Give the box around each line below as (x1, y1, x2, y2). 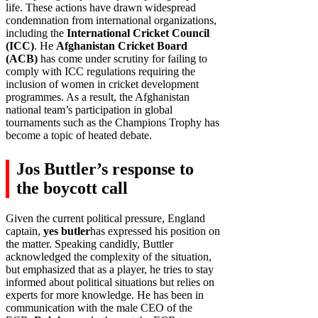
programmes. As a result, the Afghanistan (6, 90, 190, 103)
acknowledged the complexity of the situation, (6, 250, 212, 263)
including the (6, 26, 67, 39)
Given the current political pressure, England (6, 212, 205, 224)
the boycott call (16, 178, 128, 197)
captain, (6, 224, 43, 237)
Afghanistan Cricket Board (56, 39, 187, 52)
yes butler (43, 224, 90, 237)
